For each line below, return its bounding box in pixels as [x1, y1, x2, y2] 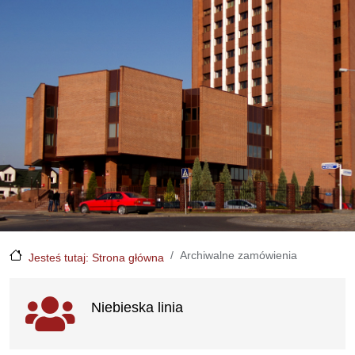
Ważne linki [17, 284, 113, 306]
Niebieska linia [91, 299, 183, 316]
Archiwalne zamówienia [180, 248, 297, 261]
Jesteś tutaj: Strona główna [29, 250, 164, 264]
